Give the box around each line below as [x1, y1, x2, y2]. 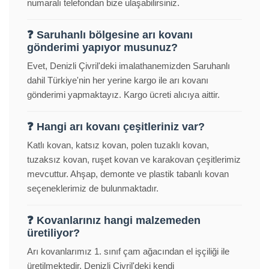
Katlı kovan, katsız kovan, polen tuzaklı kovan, [27, 140, 209, 151]
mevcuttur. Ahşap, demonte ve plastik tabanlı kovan [27, 169, 229, 180]
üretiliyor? [27, 227, 80, 240]
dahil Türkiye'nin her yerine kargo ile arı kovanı [27, 75, 208, 86]
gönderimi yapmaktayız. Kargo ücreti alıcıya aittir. [27, 89, 220, 100]
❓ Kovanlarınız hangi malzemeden [27, 214, 201, 227]
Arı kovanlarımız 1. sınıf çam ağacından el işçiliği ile [27, 246, 229, 257]
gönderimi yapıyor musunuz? [27, 41, 178, 54]
